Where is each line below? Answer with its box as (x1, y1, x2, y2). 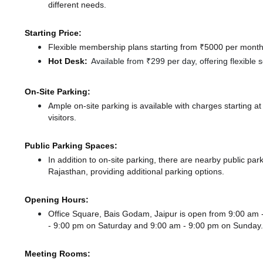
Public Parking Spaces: (25, 140, 117, 151)
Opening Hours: (25, 194, 89, 205)
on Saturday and (86, 220, 150, 231)
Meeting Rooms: (25, 248, 90, 259)
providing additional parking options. (88, 166, 224, 177)
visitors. (48, 112, 76, 123)
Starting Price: (25, 28, 82, 39)
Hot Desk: (48, 56, 87, 67)
